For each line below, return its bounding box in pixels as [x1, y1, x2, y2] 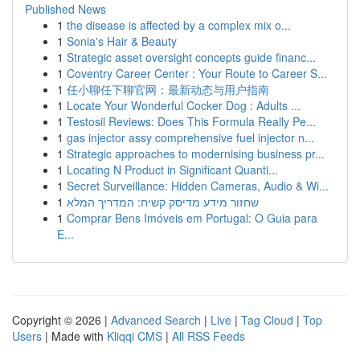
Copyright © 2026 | [12, 312, 111, 328]
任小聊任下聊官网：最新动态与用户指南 [67, 81, 269, 97]
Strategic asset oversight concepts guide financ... [67, 49, 316, 65]
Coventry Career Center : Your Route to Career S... [67, 65, 327, 81]
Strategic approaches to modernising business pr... [67, 145, 325, 162]
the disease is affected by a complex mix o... [67, 17, 291, 33]
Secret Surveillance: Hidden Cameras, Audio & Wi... [67, 178, 329, 194]
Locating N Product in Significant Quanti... [67, 162, 278, 178]
